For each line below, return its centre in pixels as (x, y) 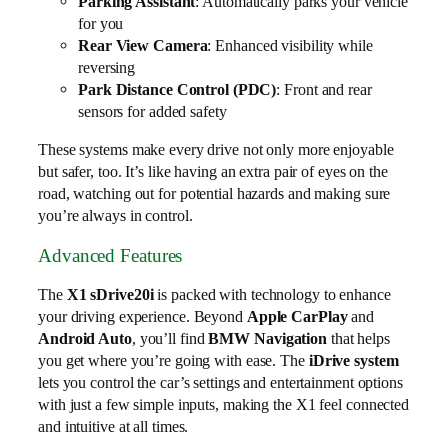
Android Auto (85, 339)
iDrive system (353, 361)
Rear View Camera (143, 45)
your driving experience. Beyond (142, 317)
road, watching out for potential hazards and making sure (214, 194)
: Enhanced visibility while (290, 45)
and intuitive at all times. (113, 427)
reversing (107, 67)
